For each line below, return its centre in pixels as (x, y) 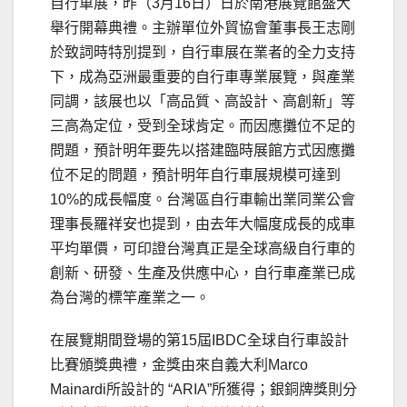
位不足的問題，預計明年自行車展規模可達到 (195, 175)
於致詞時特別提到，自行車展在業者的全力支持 (203, 53)
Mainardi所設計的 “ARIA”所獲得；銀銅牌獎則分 (203, 390)
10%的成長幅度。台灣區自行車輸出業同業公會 (203, 200)
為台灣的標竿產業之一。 (130, 298)
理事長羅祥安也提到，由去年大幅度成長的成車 (203, 224)
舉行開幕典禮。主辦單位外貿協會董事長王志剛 (203, 28)
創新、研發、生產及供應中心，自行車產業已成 (203, 273)
